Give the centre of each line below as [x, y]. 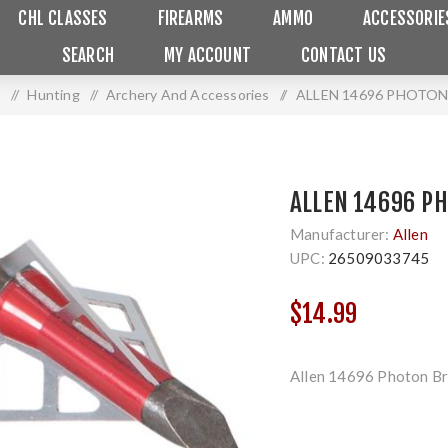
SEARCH [88, 55]
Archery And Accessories [188, 94]
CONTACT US [344, 55]
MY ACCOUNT [208, 55]
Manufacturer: [340, 234]
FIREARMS [190, 18]
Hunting [53, 94]
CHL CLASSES [63, 18]
